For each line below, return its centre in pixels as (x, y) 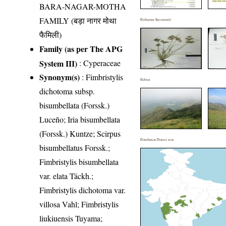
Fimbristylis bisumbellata (79, 161)
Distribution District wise (157, 139)
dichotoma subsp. (67, 91)
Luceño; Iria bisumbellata (80, 119)
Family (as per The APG (81, 48)
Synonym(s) (60, 77)
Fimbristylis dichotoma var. (83, 190)
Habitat (146, 79)
